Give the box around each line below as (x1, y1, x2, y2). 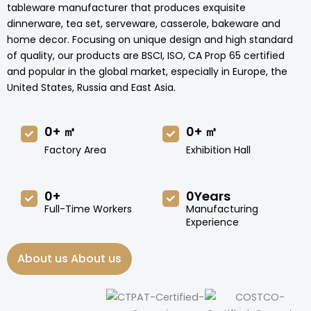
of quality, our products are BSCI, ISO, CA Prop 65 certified (7, 49, 285, 63)
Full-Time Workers (44, 201, 132, 216)
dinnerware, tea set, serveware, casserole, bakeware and (7, 17, 280, 31)
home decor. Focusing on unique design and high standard (7, 33, 293, 47)
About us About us (17, 250, 121, 267)
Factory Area (44, 142, 106, 157)
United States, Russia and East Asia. (7, 81, 176, 95)
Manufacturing (185, 201, 258, 216)
